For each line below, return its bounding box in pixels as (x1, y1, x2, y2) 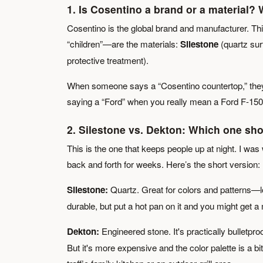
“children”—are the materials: (67, 38, 180, 50)
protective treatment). (67, 54, 149, 66)
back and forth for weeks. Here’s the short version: (67, 158, 260, 170)
